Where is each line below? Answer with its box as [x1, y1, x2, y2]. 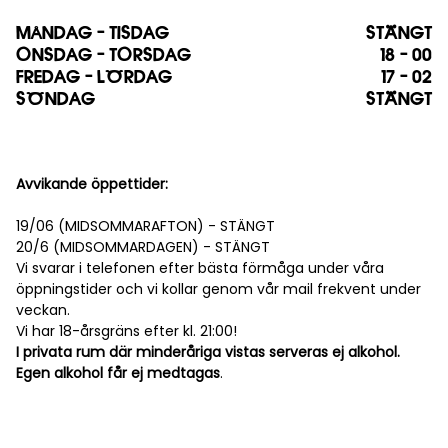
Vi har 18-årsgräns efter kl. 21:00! [16, 321, 237, 342]
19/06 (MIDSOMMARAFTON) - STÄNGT [16, 216, 275, 237]
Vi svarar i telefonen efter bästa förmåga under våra [16, 258, 384, 279]
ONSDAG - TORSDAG [16, 46, 191, 65]
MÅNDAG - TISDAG [16, 24, 169, 43]
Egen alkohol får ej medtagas [16, 363, 220, 384]
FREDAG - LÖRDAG [16, 68, 172, 87]
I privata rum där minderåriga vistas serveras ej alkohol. [16, 342, 400, 363]
